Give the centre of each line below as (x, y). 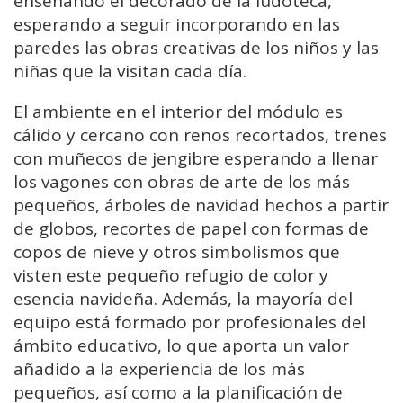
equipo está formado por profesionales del (190, 322)
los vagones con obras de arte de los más (182, 181)
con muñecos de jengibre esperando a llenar (196, 158)
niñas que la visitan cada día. (130, 71)
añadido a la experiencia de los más (159, 368)
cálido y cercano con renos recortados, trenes (200, 134)
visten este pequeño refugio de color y (171, 275)
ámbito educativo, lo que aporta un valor (181, 345)
